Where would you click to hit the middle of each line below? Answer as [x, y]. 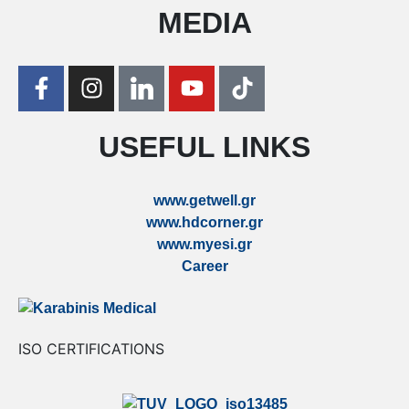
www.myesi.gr [204, 244]
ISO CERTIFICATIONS [91, 348]
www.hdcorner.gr [204, 222]
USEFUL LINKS [204, 147]
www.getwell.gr [204, 200]
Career [204, 266]
